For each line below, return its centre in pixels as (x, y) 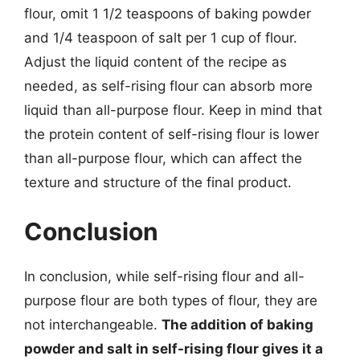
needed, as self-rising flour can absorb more (168, 86)
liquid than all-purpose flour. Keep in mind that (173, 110)
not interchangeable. (93, 325)
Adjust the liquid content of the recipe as (155, 61)
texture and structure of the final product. (158, 182)
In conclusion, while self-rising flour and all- (164, 276)
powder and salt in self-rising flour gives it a (174, 349)
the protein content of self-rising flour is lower (172, 134)
